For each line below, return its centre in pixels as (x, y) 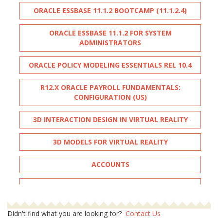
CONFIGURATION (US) (110, 97)
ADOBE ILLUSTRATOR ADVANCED (110, 187)
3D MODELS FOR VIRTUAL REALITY (110, 142)
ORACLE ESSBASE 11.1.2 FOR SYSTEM (110, 33)
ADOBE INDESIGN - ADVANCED (110, 209)
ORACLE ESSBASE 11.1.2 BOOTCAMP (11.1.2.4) (110, 11)
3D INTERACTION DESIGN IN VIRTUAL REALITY (110, 120)
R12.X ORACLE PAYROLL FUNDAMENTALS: (110, 88)
